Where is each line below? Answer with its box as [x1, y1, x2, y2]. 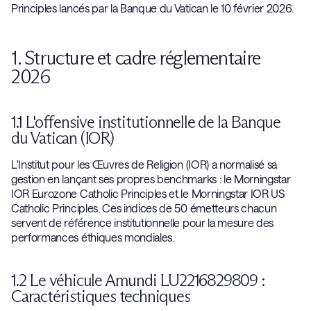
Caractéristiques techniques [11, 286, 190, 306]
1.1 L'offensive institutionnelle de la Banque [11, 112, 280, 132]
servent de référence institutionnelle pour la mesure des [11, 216, 274, 229]
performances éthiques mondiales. [11, 230, 180, 244]
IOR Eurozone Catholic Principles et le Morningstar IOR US [11, 187, 285, 200]
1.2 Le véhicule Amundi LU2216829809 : [11, 270, 264, 290]
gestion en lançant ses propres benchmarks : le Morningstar [11, 172, 291, 185]
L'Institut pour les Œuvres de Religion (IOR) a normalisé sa [11, 158, 278, 171]
